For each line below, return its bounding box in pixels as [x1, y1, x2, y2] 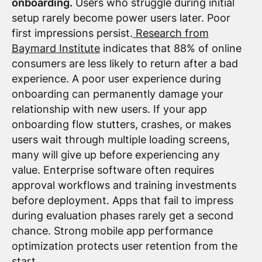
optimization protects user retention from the [11, 239, 237, 252]
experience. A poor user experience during [11, 72, 221, 85]
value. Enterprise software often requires [11, 163, 214, 176]
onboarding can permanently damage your [11, 87, 223, 100]
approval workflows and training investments [11, 178, 236, 191]
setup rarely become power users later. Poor [11, 11, 230, 24]
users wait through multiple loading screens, [11, 133, 230, 146]
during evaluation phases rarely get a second [11, 209, 233, 222]
